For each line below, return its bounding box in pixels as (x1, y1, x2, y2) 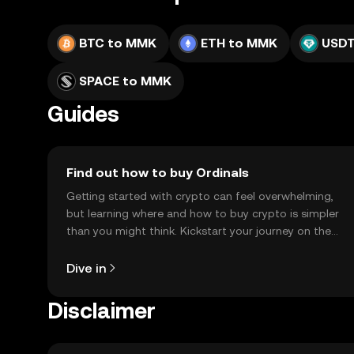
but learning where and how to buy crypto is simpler (66, 207, 339, 220)
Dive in (66, 260, 106, 276)
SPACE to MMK (79, 73, 171, 88)
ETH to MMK (201, 36, 277, 51)
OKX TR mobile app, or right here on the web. (66, 242, 305, 254)
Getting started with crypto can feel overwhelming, (66, 190, 333, 202)
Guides (47, 101, 119, 126)
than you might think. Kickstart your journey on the (66, 224, 331, 237)
